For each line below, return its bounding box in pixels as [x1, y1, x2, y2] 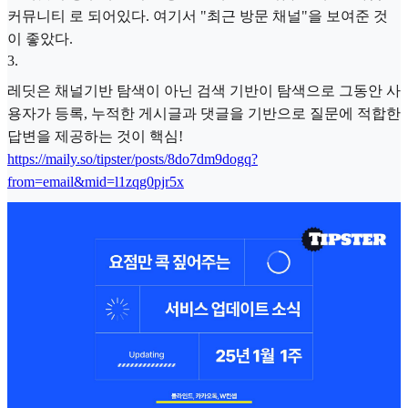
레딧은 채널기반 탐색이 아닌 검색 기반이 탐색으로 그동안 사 [7, 82, 401, 98]
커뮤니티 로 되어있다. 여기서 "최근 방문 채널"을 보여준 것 [7, 8, 388, 24]
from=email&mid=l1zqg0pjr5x [7, 173, 184, 189]
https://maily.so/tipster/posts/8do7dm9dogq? [7, 150, 258, 167]
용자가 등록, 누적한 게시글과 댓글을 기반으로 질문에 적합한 [7, 105, 401, 121]
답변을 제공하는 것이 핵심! [7, 127, 183, 144]
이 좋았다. [7, 31, 73, 46]
